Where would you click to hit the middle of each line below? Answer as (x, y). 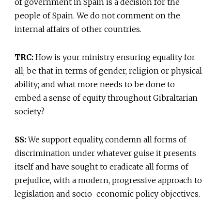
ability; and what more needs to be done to (95, 85)
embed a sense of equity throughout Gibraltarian (106, 98)
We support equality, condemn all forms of (106, 140)
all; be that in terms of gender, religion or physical (108, 71)
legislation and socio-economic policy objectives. (107, 194)
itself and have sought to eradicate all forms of (101, 167)
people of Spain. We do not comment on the (97, 16)
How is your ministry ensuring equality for (114, 57)
